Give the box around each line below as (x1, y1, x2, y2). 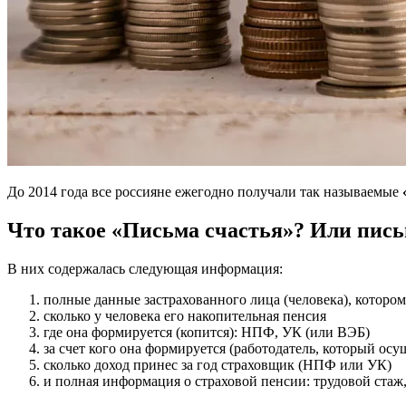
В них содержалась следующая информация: (7, 260, 283, 276)
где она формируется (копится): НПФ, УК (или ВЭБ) (43, 324, 370, 340)
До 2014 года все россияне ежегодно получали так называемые (7, 183, 402, 199)
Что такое (7, 217, 111, 242)
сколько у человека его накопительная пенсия (43, 307, 326, 324)
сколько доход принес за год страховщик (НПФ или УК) (43, 356, 391, 372)
